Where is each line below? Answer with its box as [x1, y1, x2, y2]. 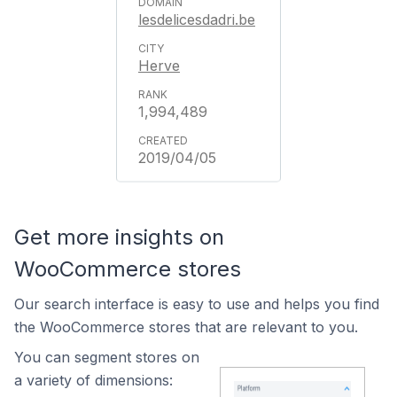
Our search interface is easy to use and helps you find [14, 295, 379, 313]
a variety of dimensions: [14, 371, 173, 389]
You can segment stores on [14, 348, 199, 366]
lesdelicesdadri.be [138, 11, 255, 28]
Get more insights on [14, 224, 224, 250]
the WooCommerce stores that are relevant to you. [14, 318, 358, 336]
